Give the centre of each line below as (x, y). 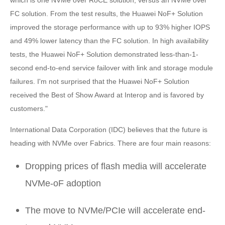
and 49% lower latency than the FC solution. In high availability (109, 40)
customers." (29, 108)
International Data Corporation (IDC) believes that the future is (109, 129)
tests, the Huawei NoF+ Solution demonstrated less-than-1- (104, 54)
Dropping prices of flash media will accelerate (116, 166)
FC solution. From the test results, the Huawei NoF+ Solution (106, 13)
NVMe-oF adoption (63, 183)
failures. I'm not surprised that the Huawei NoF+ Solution (100, 81)
